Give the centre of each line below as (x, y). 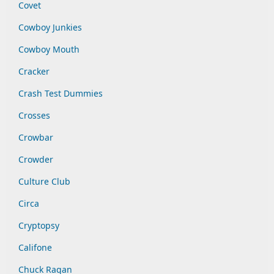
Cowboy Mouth (49, 49)
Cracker (34, 71)
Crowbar (36, 137)
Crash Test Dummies (61, 93)
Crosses (34, 115)
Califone (35, 247)
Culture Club (44, 181)
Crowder (36, 159)
